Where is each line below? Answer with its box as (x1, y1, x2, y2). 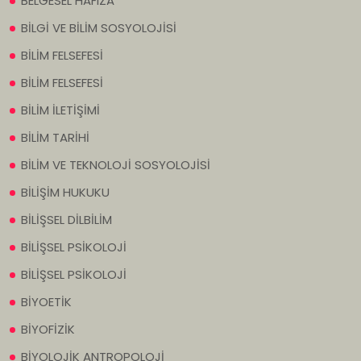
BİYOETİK (21, 293, 72, 311)
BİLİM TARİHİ (21, 129, 89, 147)
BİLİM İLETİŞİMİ (21, 102, 100, 119)
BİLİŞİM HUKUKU (21, 184, 110, 201)
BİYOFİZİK (21, 321, 75, 338)
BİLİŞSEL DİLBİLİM (21, 211, 112, 229)
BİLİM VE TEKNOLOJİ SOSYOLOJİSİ (21, 156, 210, 174)
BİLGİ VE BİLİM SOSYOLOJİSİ (21, 19, 176, 37)
